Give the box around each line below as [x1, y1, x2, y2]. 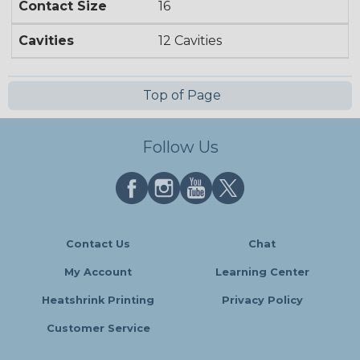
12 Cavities [158, 32, 223, 48]
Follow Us [141, 137, 219, 157]
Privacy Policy [221, 294, 303, 306]
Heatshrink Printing [42, 294, 154, 306]
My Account [64, 266, 132, 278]
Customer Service [46, 322, 150, 334]
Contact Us [66, 238, 130, 250]
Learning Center [215, 266, 309, 278]
